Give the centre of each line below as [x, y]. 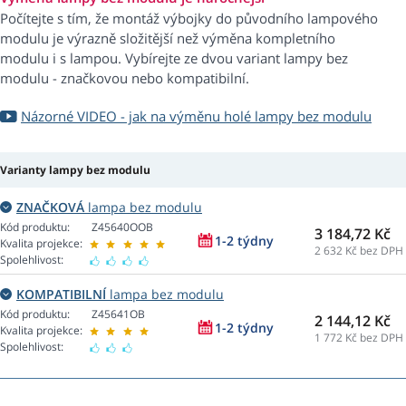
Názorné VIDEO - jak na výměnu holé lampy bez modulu [196, 116]
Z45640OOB [122, 227]
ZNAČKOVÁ [50, 208]
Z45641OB [118, 314]
